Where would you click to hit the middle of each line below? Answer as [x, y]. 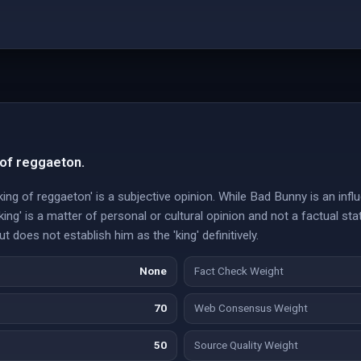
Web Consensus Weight [251, 308]
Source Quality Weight [246, 345]
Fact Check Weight [239, 271]
